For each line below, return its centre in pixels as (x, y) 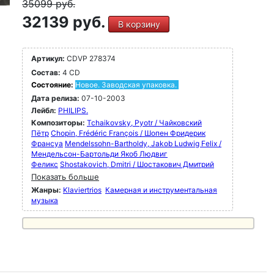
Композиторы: (59, 123)
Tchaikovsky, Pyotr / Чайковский (144, 123)
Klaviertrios (82, 190)
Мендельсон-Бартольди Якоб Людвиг (99, 154)
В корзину (139, 24)
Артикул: (48, 58)
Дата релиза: (55, 98)
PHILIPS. (73, 110)
